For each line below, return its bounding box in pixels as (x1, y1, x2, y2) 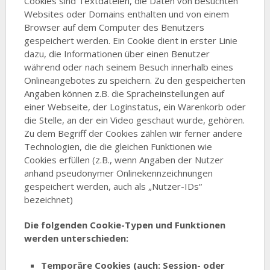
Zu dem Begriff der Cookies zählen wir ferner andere (24, 127, 242, 140)
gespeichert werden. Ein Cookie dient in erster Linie (24, 34, 237, 47)
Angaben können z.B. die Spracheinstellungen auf (24, 87, 224, 100)
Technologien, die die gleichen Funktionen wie (24, 140, 212, 153)
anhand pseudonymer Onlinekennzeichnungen (24, 167, 213, 180)
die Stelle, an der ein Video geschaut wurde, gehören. (24, 114, 245, 127)
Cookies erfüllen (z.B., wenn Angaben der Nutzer (24, 154, 224, 166)
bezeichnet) (24, 193, 73, 206)
